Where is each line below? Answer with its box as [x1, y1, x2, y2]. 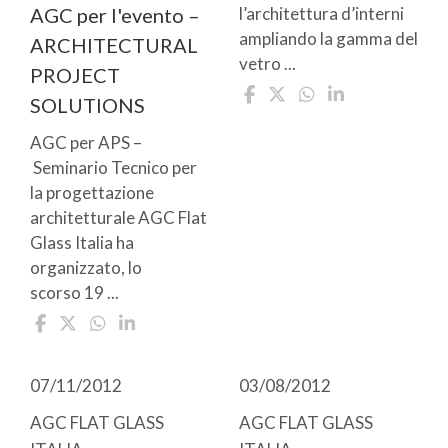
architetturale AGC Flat [30, 206, 207, 228]
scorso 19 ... [30, 281, 119, 303]
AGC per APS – [30, 131, 142, 153]
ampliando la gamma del [239, 28, 418, 50]
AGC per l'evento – [30, 2, 200, 27]
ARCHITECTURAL [30, 32, 198, 57]
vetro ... [239, 53, 296, 75]
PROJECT [30, 62, 120, 87]
